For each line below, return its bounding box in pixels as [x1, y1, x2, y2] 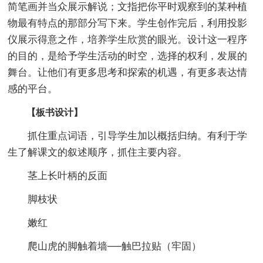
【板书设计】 [8, 107, 83, 117]
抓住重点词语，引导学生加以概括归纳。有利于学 [8, 130, 248, 141]
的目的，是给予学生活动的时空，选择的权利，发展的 [8, 50, 248, 62]
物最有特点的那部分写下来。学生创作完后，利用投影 [8, 17, 248, 29]
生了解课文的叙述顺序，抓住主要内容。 [8, 146, 188, 158]
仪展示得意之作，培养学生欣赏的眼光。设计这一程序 [8, 33, 248, 45]
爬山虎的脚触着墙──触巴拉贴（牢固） [8, 240, 202, 252]
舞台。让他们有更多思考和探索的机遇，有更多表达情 [8, 66, 248, 78]
